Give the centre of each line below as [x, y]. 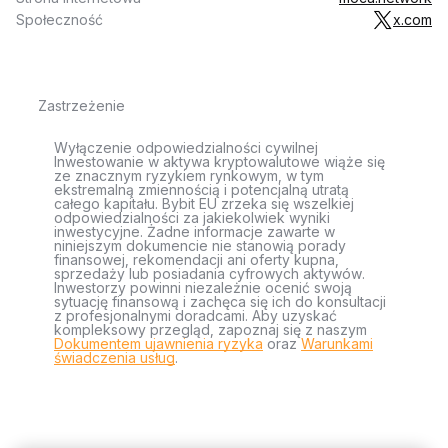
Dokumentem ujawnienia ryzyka [158, 343]
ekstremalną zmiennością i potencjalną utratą [201, 189]
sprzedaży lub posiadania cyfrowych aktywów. [209, 273]
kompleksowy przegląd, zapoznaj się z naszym [210, 329]
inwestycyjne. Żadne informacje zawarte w [194, 231]
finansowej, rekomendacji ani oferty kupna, [196, 259]
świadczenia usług [114, 357]
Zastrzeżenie [81, 105]
